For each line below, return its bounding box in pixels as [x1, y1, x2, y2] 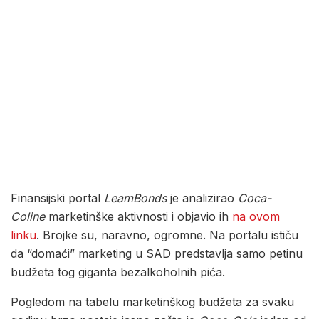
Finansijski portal [11, 191, 104, 206]
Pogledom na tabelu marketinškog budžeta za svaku [11, 295, 294, 310]
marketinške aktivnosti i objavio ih [45, 209, 232, 224]
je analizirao [167, 191, 238, 206]
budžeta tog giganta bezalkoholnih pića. [11, 265, 225, 280]
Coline [11, 209, 45, 224]
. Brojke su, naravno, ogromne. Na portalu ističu [36, 228, 298, 243]
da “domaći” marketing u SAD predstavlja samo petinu [11, 246, 303, 261]
